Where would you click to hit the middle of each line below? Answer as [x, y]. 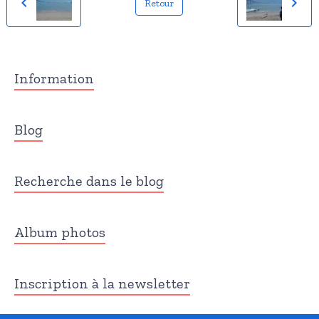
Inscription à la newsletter [102, 284]
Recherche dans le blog [89, 181]
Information [54, 79]
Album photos [60, 232]
